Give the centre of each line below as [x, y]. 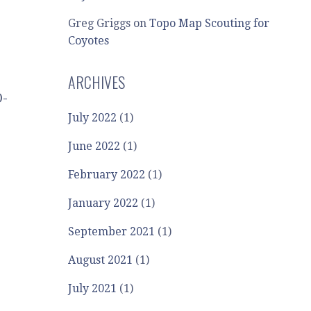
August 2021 [101, 260]
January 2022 [103, 203]
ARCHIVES [97, 82]
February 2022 [107, 175]
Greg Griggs [100, 23]
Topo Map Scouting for [210, 23]
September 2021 [112, 232]
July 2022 [93, 118]
